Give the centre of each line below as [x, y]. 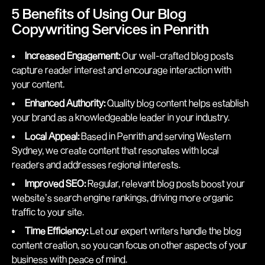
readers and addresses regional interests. [96, 164]
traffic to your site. [48, 211]
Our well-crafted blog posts [177, 55]
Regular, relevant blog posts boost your [165, 183]
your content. [38, 84]
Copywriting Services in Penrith [110, 29]
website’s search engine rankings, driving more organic [122, 197]
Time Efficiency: [56, 230]
